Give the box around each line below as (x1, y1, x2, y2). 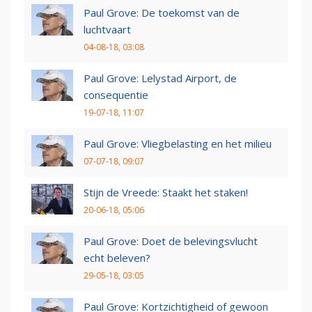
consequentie (84, 88, 148, 102)
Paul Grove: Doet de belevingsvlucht (84, 234, 258, 249)
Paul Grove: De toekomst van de (84, 6, 240, 20)
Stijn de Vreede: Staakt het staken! (84, 185, 248, 200)
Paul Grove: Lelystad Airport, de (84, 71, 237, 86)
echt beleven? (84, 251, 150, 265)
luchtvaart (84, 22, 131, 37)
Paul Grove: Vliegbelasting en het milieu (84, 136, 272, 151)
